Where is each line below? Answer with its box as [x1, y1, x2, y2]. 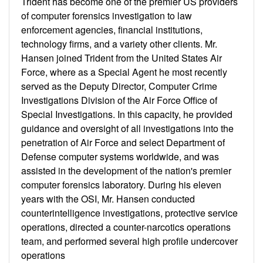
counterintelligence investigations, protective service [21, 205, 238, 220]
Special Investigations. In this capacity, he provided [21, 107, 232, 121]
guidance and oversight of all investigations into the [21, 121, 234, 135]
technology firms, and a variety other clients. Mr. [21, 36, 217, 50]
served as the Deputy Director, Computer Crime [21, 79, 217, 93]
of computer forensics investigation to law [21, 8, 192, 22]
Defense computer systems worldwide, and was [21, 149, 219, 163]
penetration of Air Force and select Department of [21, 135, 225, 149]
